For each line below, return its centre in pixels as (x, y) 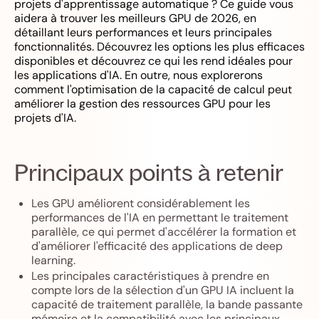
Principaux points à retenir (149, 172)
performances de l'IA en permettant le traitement (160, 218)
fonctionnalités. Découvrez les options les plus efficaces (159, 47)
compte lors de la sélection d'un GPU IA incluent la (163, 290)
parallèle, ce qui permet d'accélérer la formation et (164, 232)
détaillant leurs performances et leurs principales (143, 32)
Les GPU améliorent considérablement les (141, 203)
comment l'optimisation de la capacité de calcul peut (153, 89)
